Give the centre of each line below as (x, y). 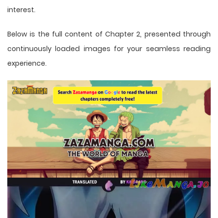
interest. (21, 9)
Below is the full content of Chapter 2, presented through (109, 34)
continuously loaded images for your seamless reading (109, 48)
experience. (27, 63)
